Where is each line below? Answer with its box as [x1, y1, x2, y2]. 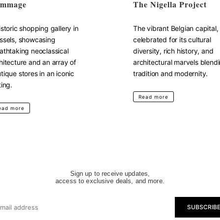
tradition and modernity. [133, 69, 208, 78]
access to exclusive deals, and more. [55, 177, 165, 185]
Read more [138, 94, 168, 100]
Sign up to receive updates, [70, 170, 150, 177]
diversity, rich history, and [133, 47, 214, 55]
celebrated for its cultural [133, 35, 211, 44]
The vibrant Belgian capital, [133, 24, 219, 32]
